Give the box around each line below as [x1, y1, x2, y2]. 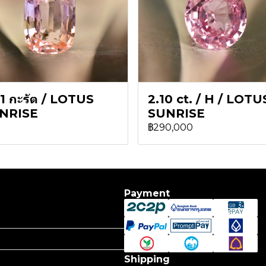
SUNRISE [148, 106, 205, 121]
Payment [124, 187, 170, 199]
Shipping [124, 253, 170, 265]
